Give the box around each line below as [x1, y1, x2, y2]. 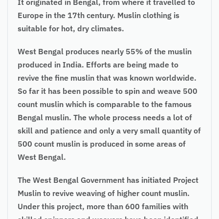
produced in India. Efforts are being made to [18, 59, 178, 69]
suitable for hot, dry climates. [18, 23, 124, 33]
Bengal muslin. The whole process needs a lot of [18, 112, 192, 122]
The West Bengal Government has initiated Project [18, 175, 198, 185]
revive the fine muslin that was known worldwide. [18, 72, 197, 83]
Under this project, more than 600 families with [18, 201, 188, 211]
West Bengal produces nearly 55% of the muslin [18, 46, 192, 56]
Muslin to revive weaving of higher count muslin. [18, 188, 190, 198]
